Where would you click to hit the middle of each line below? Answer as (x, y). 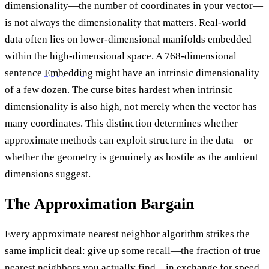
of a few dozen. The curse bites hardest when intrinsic (119, 90)
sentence (25, 73)
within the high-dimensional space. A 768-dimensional (121, 56)
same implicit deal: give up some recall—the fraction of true (133, 251)
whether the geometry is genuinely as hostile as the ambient (131, 157)
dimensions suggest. (48, 174)
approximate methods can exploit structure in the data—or (129, 141)
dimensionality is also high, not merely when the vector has (131, 107)
